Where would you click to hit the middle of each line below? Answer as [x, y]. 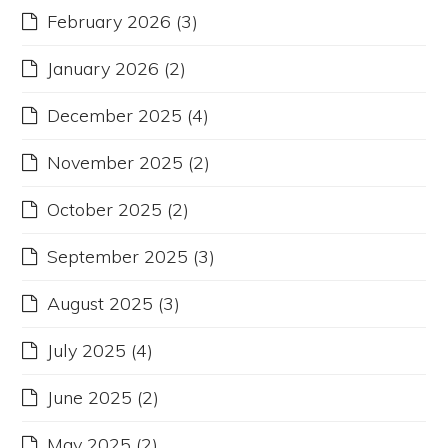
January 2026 [103, 69]
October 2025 [105, 210]
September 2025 [118, 257]
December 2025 [115, 116]
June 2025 [90, 398]
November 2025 [115, 163]
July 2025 [87, 351]
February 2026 [109, 22]
